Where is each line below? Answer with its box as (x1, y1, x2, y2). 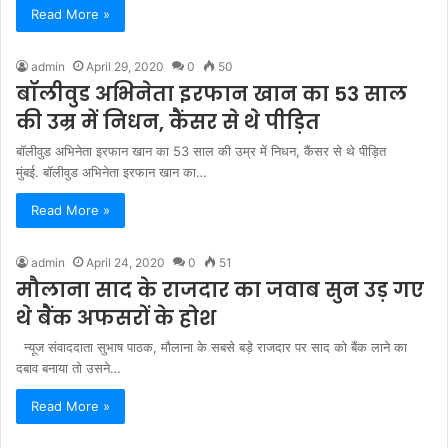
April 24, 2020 (86, 254, 165, 270)
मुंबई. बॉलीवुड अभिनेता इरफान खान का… (16, 163, 207, 180)
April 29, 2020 (86, 58, 164, 74)
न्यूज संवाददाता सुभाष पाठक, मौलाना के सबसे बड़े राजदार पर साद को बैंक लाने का (16, 338, 407, 355)
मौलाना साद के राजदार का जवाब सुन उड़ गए (16, 275, 424, 304)
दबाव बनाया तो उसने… (16, 359, 121, 376)
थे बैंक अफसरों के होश (16, 303, 216, 332)
